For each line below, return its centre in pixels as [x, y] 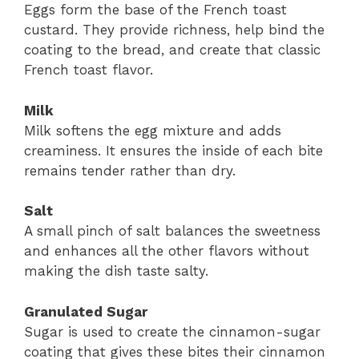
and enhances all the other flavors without [167, 251]
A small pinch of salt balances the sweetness [172, 231]
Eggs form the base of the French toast [155, 10]
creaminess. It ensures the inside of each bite [173, 150]
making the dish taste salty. [116, 271]
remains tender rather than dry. [130, 170]
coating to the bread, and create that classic [172, 50]
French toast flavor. [89, 70]
